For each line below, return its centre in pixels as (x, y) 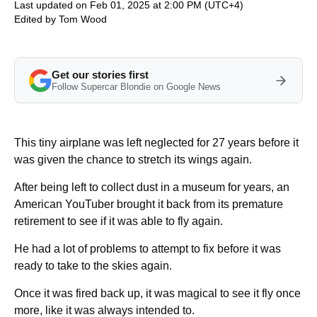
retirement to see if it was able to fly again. (119, 221)
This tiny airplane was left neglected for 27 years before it (156, 143)
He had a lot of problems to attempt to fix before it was (148, 249)
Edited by (36, 19)
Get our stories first (100, 75)
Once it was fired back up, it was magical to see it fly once (157, 293)
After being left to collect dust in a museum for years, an (152, 187)
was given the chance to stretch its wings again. (133, 160)
